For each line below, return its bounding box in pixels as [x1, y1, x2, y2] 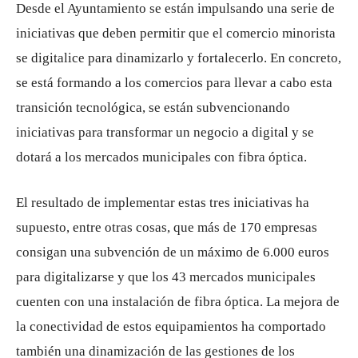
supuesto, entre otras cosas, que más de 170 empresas [16, 220, 317, 236]
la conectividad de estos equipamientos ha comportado [16, 319, 326, 335]
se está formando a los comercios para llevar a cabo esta [16, 75, 332, 91]
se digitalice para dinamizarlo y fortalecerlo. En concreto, [16, 50, 341, 66]
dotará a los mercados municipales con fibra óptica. [16, 149, 307, 165]
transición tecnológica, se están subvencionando [16, 100, 290, 116]
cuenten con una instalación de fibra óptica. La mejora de [16, 294, 340, 310]
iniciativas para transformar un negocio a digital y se [16, 125, 314, 141]
